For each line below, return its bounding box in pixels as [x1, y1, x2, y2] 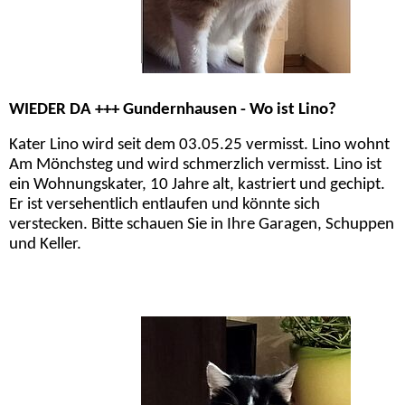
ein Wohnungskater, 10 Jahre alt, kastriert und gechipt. [9, 176, 385, 194]
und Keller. [9, 236, 81, 254]
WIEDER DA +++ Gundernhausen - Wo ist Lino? [9, 100, 336, 118]
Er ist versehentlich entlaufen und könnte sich [9, 196, 320, 214]
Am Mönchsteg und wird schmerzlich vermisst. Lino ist [9, 156, 381, 174]
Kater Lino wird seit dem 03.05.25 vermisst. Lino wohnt [9, 137, 390, 155]
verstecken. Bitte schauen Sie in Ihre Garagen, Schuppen [9, 216, 394, 234]
